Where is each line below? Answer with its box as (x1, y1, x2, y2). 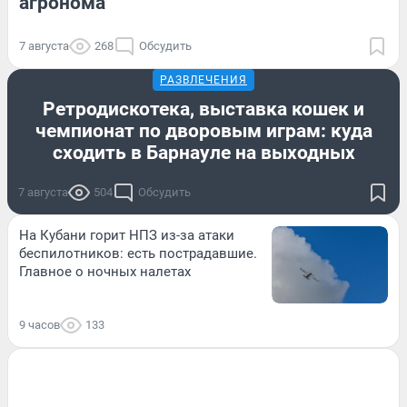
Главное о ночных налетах (19, 263, 191, 281)
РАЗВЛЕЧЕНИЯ (160, 74, 247, 87)
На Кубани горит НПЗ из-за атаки (19, 227, 234, 244)
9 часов (19, 318, 60, 333)
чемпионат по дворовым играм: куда (35, 120, 372, 143)
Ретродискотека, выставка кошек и (43, 98, 364, 121)
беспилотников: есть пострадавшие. (19, 245, 257, 263)
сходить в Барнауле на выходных (52, 142, 355, 164)
